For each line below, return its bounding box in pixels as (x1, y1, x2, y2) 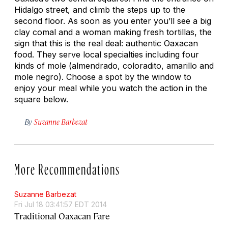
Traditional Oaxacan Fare (14, 210, 110, 221)
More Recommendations (14, 162, 120, 171)
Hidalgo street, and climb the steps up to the (14, 4, 185, 15)
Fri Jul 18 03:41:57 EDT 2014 (14, 199, 107, 209)
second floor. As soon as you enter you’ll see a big (14, 15, 211, 26)
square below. (14, 94, 68, 104)
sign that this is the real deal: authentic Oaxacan (14, 38, 198, 48)
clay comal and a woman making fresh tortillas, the (14, 26, 212, 37)
